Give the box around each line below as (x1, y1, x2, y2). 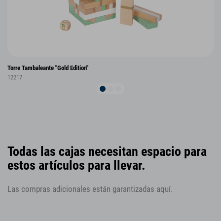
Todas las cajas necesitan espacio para (7, 144, 207, 159)
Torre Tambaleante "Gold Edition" (7, 64, 88, 72)
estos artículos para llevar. (7, 157, 146, 173)
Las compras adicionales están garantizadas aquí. (7, 184, 173, 194)
